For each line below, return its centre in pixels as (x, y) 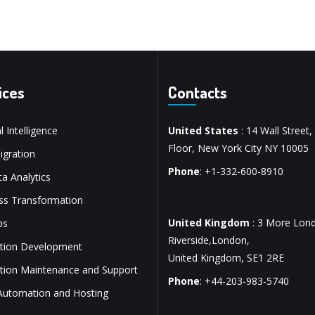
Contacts (198, 91)
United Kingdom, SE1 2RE (226, 257)
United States (203, 130)
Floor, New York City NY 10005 (238, 148)
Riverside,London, (209, 240)
